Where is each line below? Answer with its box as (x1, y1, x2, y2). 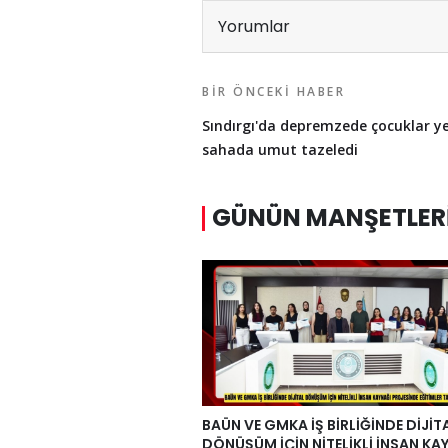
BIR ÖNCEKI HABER (202, 83, 345, 101)
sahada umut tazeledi (202, 140, 366, 160)
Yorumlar (218, 15, 290, 39)
